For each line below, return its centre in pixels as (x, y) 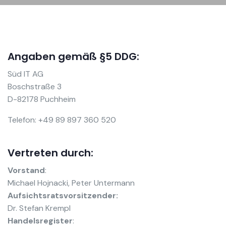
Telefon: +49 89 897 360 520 (62, 120)
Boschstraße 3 (35, 87)
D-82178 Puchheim (42, 99)
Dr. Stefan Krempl (39, 208)
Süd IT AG (25, 74)
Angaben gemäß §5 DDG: (73, 57)
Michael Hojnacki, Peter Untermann (71, 183)
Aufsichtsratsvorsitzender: (63, 196)
